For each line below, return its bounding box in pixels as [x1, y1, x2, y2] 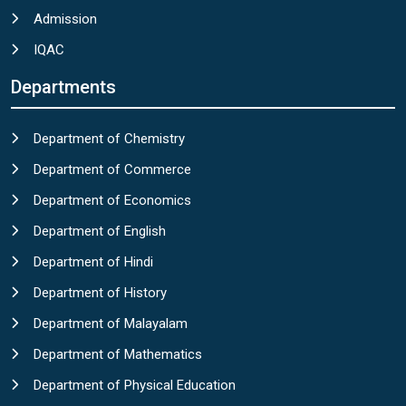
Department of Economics [34, 191, 191, 208]
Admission [34, 10, 97, 27]
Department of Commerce [34, 160, 191, 178]
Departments [11, 75, 116, 98]
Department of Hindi [34, 253, 153, 270]
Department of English [34, 222, 166, 239]
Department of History [34, 284, 167, 301]
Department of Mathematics [34, 345, 202, 362]
